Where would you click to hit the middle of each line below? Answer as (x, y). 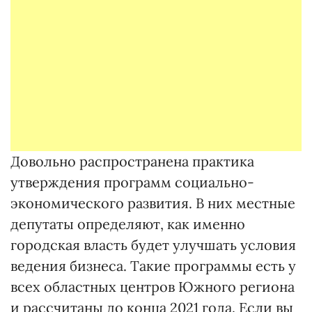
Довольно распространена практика (132, 161)
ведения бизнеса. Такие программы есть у (153, 265)
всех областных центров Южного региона (153, 286)
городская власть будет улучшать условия (153, 244)
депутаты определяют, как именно (128, 224)
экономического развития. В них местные (153, 203)
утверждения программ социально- (132, 182)
